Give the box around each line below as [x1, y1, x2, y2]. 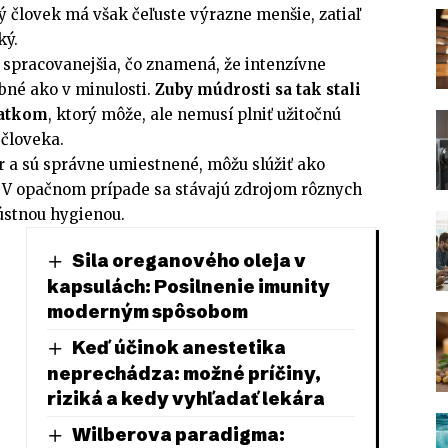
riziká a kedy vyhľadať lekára [46, 386, 325, 410]
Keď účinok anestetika [71, 336, 286, 359]
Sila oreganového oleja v [71, 249, 306, 273]
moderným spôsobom [46, 300, 248, 323]
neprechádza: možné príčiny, [46, 361, 321, 385]
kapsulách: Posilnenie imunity [46, 275, 330, 298]
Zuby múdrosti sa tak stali [155, 80, 361, 100]
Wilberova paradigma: [71, 422, 285, 446]
